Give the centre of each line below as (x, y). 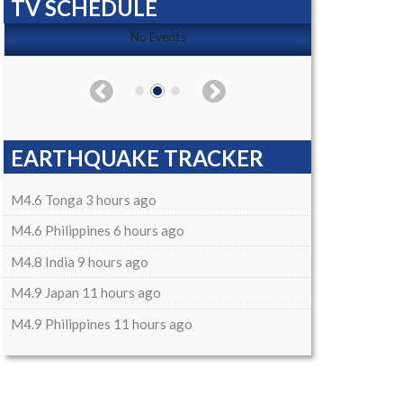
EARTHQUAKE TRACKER (137, 158)
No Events (158, 37)
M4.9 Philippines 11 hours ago (101, 323)
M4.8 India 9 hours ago (79, 261)
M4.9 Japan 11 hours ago (85, 293)
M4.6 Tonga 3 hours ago (83, 199)
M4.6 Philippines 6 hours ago (97, 231)
